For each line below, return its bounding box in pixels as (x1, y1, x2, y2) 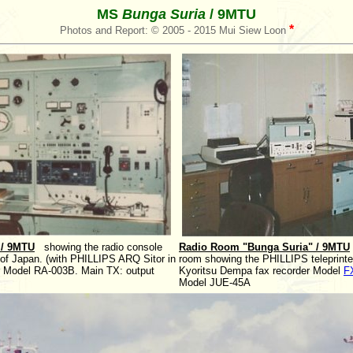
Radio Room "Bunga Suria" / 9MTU (179, 241, 350, 253)
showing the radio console (35, 241, 162, 253)
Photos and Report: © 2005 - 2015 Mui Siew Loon (59, 24, 286, 36)
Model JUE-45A (179, 277, 251, 288)
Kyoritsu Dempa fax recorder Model (179, 265, 344, 277)
